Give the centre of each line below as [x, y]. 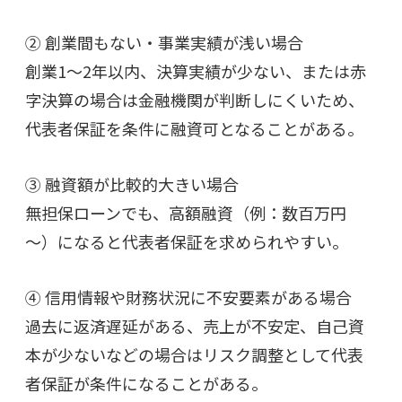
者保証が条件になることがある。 [146, 383]
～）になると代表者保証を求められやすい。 [187, 241]
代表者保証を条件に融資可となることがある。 [194, 128]
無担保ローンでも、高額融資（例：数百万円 [186, 212]
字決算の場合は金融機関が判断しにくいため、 [195, 99]
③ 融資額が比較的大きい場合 [132, 184]
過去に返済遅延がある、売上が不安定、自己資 [195, 325]
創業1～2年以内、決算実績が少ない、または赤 [196, 70]
